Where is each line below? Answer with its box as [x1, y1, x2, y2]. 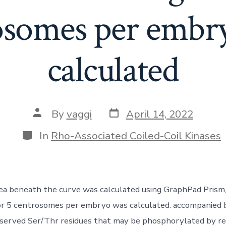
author [32, 116, 65, 130]
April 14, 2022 [126, 106, 193, 121]
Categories [21, 126, 73, 141]
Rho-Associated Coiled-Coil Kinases [51, 128, 221, 143]
